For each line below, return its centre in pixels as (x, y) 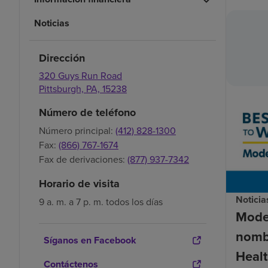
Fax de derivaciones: (82, 159)
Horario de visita (79, 183)
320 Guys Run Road (80, 75)
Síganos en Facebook (90, 240)
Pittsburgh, (63, 88)
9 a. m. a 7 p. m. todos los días (101, 201)
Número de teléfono (87, 112)
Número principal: (76, 130)
